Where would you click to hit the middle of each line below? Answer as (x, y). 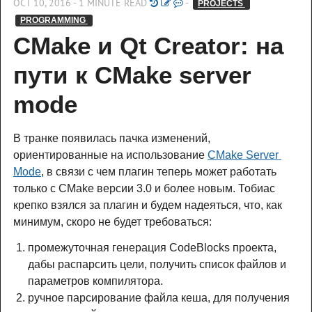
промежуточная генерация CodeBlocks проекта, (152, 247)
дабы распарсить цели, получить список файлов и (157, 264)
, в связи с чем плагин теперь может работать (159, 172)
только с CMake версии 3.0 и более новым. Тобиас (144, 189)
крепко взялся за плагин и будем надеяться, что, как (148, 205)
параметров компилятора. (95, 281)
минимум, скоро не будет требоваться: (112, 222)
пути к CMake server (132, 75)
